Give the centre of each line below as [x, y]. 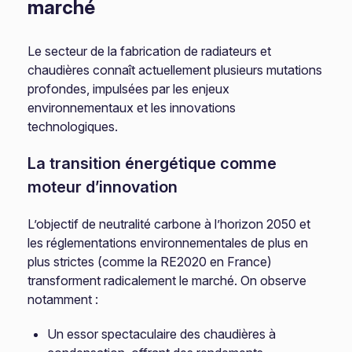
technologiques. [73, 126]
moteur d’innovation [103, 187]
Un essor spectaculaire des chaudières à [162, 334]
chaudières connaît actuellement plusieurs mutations [175, 70]
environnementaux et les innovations [132, 108]
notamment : [63, 299]
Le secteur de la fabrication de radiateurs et [150, 51]
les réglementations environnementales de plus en [168, 243]
